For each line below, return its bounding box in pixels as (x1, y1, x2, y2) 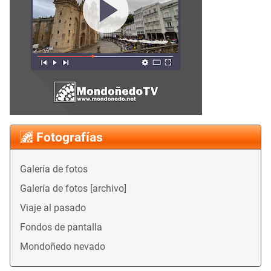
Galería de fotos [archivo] (20, 183, 126, 195)
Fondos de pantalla (20, 221, 102, 233)
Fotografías (36, 130, 103, 145)
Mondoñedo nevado (20, 241, 105, 253)
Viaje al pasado (20, 202, 86, 214)
